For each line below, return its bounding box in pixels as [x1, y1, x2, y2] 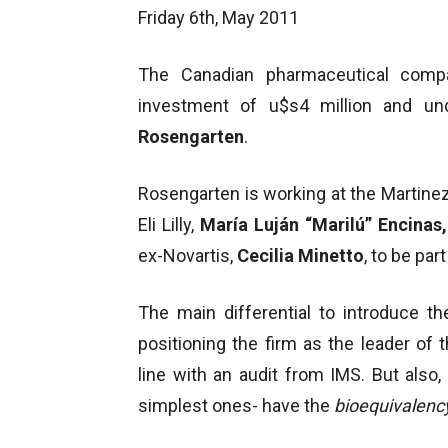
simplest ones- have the [138, 394, 334, 416]
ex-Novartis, [138, 244, 237, 266]
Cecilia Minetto [237, 244, 364, 266]
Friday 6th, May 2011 [138, 6, 299, 28]
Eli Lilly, [138, 213, 200, 235]
